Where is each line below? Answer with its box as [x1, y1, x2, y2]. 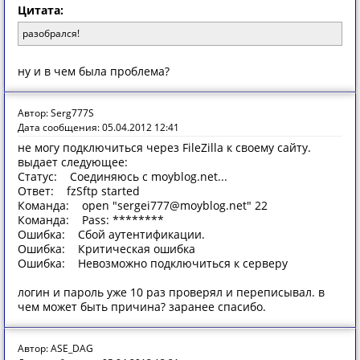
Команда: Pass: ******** [18, 212, 164, 227]
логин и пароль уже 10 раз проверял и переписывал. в [18, 284, 325, 300]
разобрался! [22, 27, 80, 40]
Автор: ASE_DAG [18, 342, 93, 355]
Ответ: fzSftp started [18, 183, 140, 198]
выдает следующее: [18, 154, 128, 170]
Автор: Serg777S [18, 106, 94, 120]
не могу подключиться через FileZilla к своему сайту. [18, 140, 311, 155]
